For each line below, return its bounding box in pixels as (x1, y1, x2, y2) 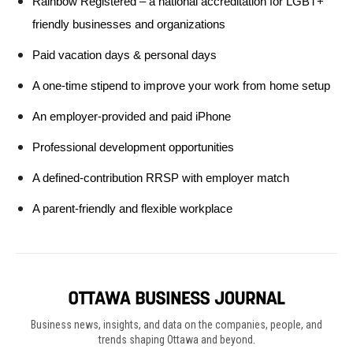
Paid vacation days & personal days (32, 49, 220, 62)
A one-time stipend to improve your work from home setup (32, 80, 330, 93)
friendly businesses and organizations (32, 18, 225, 32)
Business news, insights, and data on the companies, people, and (31, 318, 322, 331)
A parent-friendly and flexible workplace (32, 203, 232, 216)
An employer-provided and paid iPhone (32, 110, 234, 124)
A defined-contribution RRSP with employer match (32, 172, 295, 185)
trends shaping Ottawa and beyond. (98, 333, 255, 346)
